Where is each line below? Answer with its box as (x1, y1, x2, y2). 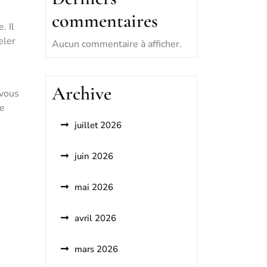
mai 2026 (74, 181, 113, 193)
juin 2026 (74, 150, 113, 162)
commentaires (52, 9, 158, 32)
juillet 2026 (74, 119, 122, 131)
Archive (52, 82, 111, 105)
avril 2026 (74, 212, 116, 224)
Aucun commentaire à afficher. (52, 38, 182, 51)
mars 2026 (74, 243, 118, 255)
